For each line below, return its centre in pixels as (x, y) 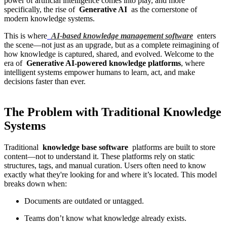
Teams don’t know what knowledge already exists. (105, 218)
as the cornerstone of (162, 10)
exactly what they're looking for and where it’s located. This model (110, 174)
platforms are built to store (172, 147)
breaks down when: (35, 183)
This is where (26, 36)
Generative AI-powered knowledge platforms (104, 63)
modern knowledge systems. (49, 19)
